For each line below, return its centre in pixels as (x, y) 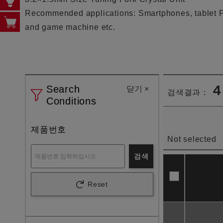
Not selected (192, 139)
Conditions (71, 101)
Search (63, 89)
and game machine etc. (70, 27)
